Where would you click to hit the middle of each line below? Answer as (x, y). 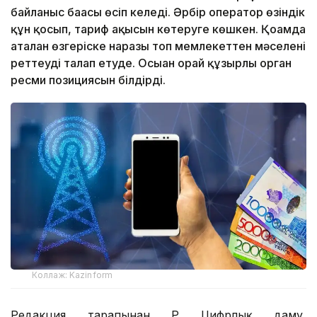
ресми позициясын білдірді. (88, 80)
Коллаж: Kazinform (73, 275)
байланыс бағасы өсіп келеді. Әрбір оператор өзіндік (158, 12)
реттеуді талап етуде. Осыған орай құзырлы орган (151, 63)
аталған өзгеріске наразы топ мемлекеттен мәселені (158, 46)
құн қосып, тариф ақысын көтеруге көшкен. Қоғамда (158, 29)
